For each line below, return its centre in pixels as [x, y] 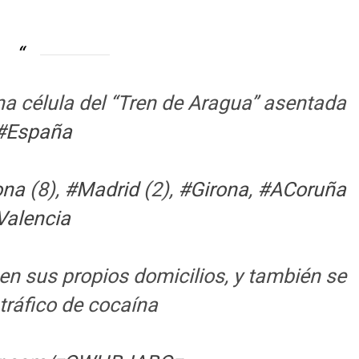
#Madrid [101, 190]
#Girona [213, 190]
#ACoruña [301, 190]
